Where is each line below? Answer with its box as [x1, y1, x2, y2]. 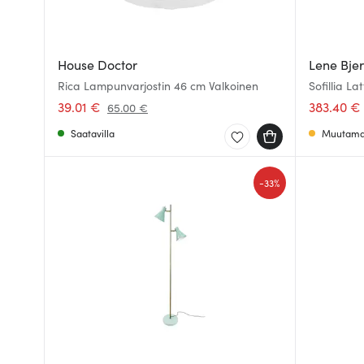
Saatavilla [71, 126, 115, 140]
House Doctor [58, 55, 137, 73]
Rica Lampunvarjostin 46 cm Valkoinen [58, 77, 258, 93]
